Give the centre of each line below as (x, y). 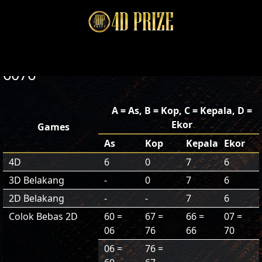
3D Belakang (37, 180)
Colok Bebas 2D (43, 216)
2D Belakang (37, 198)
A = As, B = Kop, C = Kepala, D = (182, 111)
